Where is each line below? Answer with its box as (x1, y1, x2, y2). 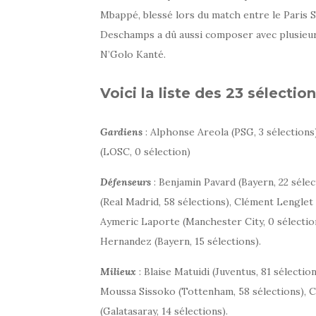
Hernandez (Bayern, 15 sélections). (100, 234, 261, 248)
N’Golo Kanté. (100, 47, 166, 61)
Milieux (100, 265, 136, 278)
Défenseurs (100, 175, 151, 188)
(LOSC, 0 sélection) (100, 145, 190, 158)
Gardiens (100, 125, 142, 138)
